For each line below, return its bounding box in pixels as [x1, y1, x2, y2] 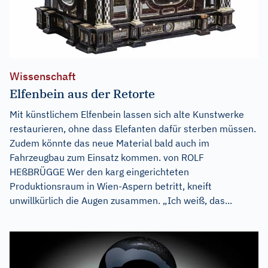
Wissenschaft [10, 69, 76, 83]
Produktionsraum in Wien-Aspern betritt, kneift [10, 179, 212, 192]
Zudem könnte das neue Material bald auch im [10, 136, 209, 149]
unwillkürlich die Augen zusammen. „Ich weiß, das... [10, 194, 232, 206]
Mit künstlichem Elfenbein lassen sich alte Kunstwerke [10, 108, 244, 120]
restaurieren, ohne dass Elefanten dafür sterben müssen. [10, 122, 256, 135]
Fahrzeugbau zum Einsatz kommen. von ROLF [10, 151, 204, 163]
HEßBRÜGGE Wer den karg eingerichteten [10, 165, 189, 178]
